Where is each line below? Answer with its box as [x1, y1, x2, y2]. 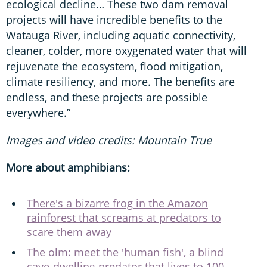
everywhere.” [6, 105, 70, 120]
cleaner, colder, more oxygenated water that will [6, 44, 247, 58]
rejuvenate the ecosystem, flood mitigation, [6, 59, 223, 73]
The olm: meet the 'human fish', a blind [27, 245, 223, 259]
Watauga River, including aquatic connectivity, [6, 28, 235, 42]
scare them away [27, 225, 111, 239]
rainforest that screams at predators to [27, 210, 221, 225]
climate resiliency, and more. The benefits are [6, 74, 235, 89]
